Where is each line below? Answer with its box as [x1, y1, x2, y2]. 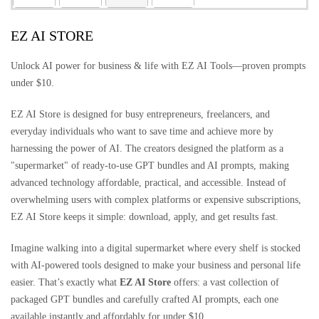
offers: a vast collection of [171, 277, 279, 288]
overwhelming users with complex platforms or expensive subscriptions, [11, 194, 301, 205]
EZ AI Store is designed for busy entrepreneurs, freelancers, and [11, 109, 270, 120]
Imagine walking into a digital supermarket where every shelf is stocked [11, 243, 300, 253]
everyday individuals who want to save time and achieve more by [11, 126, 273, 137]
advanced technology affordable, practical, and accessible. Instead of [11, 177, 286, 188]
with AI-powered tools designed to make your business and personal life [11, 260, 300, 271]
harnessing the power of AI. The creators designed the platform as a [11, 143, 283, 154]
